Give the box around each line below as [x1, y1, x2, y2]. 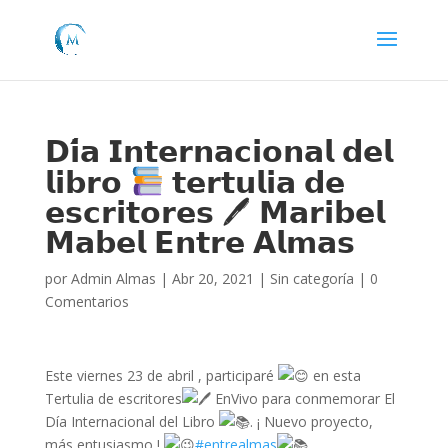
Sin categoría [269, 269, 354, 288]
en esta [308, 366, 361, 385]
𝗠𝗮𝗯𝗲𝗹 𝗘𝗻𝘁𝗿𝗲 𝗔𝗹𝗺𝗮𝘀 [44, 221, 355, 262]
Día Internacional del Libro [44, 412, 219, 431]
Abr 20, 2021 [171, 269, 254, 288]
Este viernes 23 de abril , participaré [44, 366, 278, 385]
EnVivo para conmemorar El [210, 389, 395, 408]
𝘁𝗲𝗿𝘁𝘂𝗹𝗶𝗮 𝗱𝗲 [163, 161, 345, 202]
